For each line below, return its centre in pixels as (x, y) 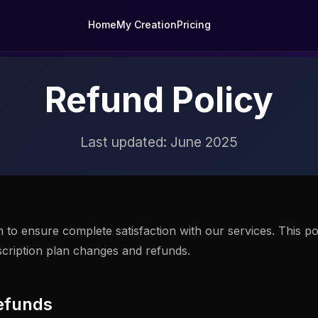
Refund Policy (159, 100)
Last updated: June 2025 (159, 142)
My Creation (147, 24)
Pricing (194, 24)
